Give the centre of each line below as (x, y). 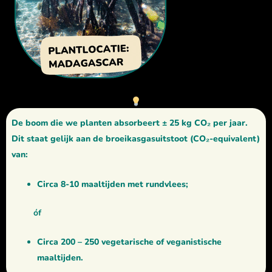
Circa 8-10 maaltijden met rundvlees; (113, 184)
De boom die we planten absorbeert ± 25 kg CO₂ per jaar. (130, 123)
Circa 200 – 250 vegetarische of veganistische (129, 242)
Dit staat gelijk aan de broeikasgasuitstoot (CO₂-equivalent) (136, 139)
